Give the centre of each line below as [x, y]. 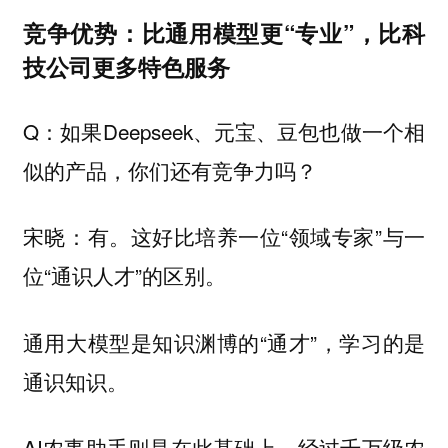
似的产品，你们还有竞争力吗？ [169, 169]
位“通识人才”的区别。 [124, 275]
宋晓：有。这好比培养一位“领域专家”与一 [224, 236]
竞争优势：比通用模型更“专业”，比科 [224, 33]
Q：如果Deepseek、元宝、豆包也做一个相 [224, 130]
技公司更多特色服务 [126, 67]
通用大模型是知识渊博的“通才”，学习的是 [224, 341]
